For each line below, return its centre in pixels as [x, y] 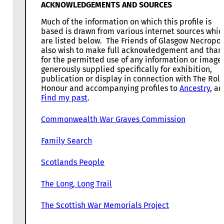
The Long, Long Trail [76, 184]
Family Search [66, 141]
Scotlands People [73, 162]
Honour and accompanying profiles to [110, 88]
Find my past [64, 98]
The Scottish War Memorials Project [105, 205]
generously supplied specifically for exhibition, [126, 69]
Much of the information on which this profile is [126, 22]
